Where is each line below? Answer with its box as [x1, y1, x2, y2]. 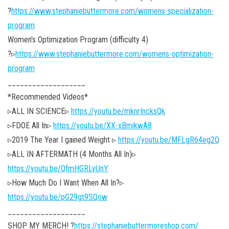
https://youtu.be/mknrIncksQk [71, 106, 165, 116]
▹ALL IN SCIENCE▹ [8, 106, 71, 116]
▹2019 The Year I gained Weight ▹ [8, 134, 118, 145]
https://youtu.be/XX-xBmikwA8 [53, 120, 152, 130]
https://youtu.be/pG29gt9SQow [8, 192, 107, 202]
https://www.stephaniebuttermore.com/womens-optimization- [15, 49, 214, 59]
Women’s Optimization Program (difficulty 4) [8, 34, 148, 44]
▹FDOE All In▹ [8, 120, 53, 130]
